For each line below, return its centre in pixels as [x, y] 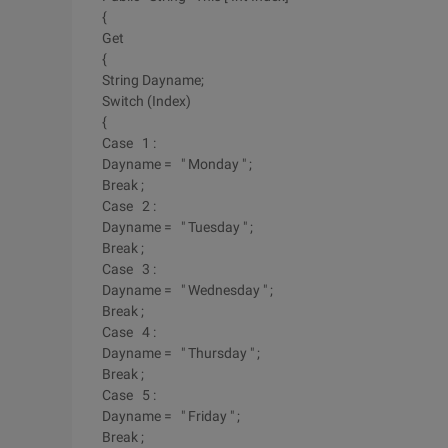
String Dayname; [153, 80]
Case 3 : [129, 269]
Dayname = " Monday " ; [177, 164]
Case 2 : [129, 206]
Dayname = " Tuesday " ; [177, 227]
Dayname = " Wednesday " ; [187, 290]
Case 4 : [129, 332]
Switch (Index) [146, 101]
